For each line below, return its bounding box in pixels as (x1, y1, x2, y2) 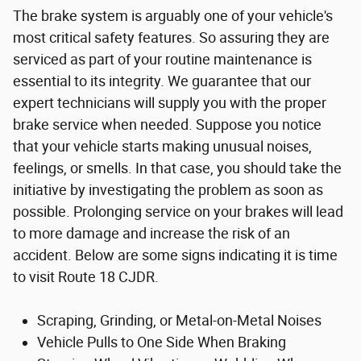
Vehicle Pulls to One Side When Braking (37, 333, 286, 351)
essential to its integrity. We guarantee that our (13, 72, 311, 89)
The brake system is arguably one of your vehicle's (13, 6, 333, 24)
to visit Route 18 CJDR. (13, 268, 159, 285)
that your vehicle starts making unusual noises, (13, 137, 312, 155)
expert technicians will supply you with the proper (13, 93, 326, 111)
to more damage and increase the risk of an (13, 224, 290, 242)
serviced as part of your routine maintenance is (13, 50, 312, 68)
